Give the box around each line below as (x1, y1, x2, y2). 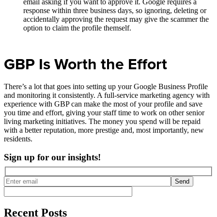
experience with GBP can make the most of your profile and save (4, 99, 202, 108)
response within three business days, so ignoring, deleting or (23, 6, 206, 15)
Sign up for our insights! (4, 152, 101, 163)
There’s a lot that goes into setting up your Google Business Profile (4, 82, 208, 91)
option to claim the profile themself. (23, 24, 131, 32)
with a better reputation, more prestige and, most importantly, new (4, 125, 204, 134)
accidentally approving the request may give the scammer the (23, 15, 209, 24)
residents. (4, 134, 32, 143)
